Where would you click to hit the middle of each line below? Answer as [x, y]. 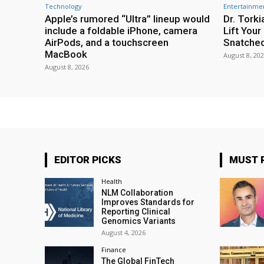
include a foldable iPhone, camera [121, 30]
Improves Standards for [148, 202]
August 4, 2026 [124, 232]
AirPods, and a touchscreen [107, 42]
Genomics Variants [139, 221]
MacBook [66, 54]
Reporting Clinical [136, 211]
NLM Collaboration [138, 192]
